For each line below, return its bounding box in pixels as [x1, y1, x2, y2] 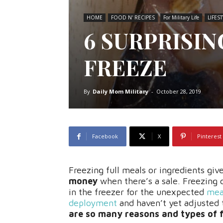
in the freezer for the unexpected [69, 187, 204, 198]
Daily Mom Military [93, 88, 148, 96]
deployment [69, 198, 117, 209]
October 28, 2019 [156, 88, 201, 96]
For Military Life [163, 14, 199, 21]
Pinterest [197, 132, 222, 140]
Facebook [92, 132, 118, 140]
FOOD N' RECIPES [111, 14, 155, 21]
